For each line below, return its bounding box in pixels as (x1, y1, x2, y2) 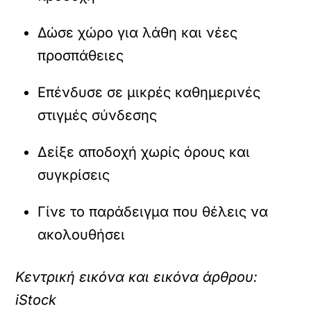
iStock (15, 291, 57, 308)
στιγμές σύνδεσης (37, 106, 158, 124)
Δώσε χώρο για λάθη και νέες (37, 24, 238, 41)
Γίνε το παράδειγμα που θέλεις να (37, 203, 269, 220)
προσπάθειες (37, 47, 124, 64)
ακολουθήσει (37, 226, 126, 243)
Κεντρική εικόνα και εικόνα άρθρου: (15, 268, 258, 285)
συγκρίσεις (37, 166, 110, 183)
